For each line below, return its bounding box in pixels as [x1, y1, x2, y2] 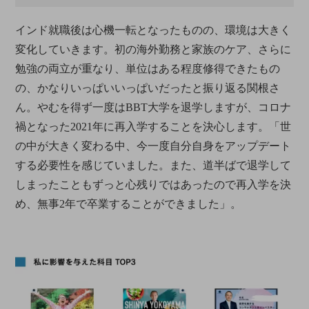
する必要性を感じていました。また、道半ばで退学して [15, 159, 292, 171]
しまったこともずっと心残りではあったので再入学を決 [15, 178, 292, 190]
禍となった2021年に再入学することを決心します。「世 [15, 120, 292, 132]
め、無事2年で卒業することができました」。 [15, 197, 242, 210]
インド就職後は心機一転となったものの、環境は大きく [15, 23, 292, 36]
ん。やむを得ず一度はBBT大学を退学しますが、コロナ [15, 101, 292, 113]
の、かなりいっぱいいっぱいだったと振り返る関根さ [15, 81, 281, 94]
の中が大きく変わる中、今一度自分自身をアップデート [15, 139, 292, 152]
